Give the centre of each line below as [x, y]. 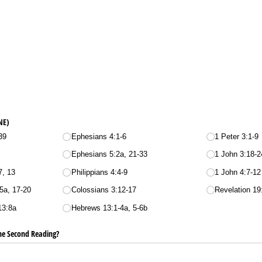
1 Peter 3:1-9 [237, 136]
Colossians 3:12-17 [104, 190]
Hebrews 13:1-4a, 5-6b [109, 208]
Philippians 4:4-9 [99, 172]
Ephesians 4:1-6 [99, 136]
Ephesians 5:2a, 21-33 [109, 154]
